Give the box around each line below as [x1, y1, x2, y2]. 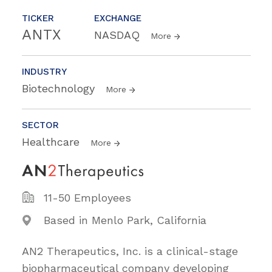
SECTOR [22, 119, 59, 131]
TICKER [22, 12, 54, 24]
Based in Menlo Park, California [44, 214, 206, 227]
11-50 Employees [44, 191, 131, 205]
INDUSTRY [22, 66, 67, 77]
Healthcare [22, 135, 83, 148]
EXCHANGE [94, 12, 141, 24]
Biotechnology [22, 81, 98, 95]
